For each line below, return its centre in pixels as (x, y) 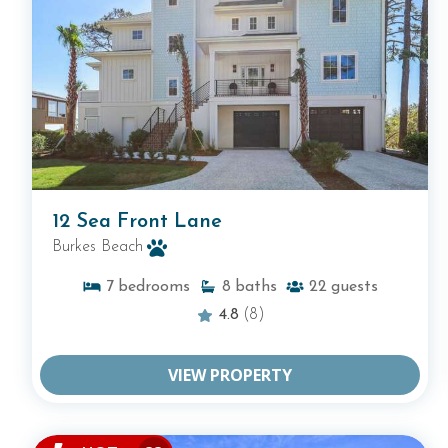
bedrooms (154, 286)
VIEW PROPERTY (230, 374)
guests (354, 286)
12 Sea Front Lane (137, 221)
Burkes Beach (97, 246)
